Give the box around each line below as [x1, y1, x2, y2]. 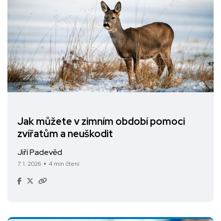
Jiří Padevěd [17, 147, 62, 158]
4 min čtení [49, 160, 79, 168]
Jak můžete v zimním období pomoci [17, 115, 185, 128]
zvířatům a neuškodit [17, 127, 113, 141]
